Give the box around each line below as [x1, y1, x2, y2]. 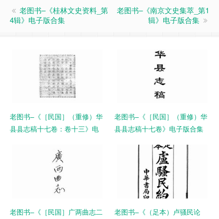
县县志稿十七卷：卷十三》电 [10, 124, 99, 133]
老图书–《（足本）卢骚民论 [114, 207, 200, 217]
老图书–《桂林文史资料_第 [20, 5, 108, 15]
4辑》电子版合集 [10, 15, 65, 25]
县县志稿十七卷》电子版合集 [114, 124, 203, 133]
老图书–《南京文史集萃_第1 [117, 5, 209, 15]
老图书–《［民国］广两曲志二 [10, 207, 103, 217]
